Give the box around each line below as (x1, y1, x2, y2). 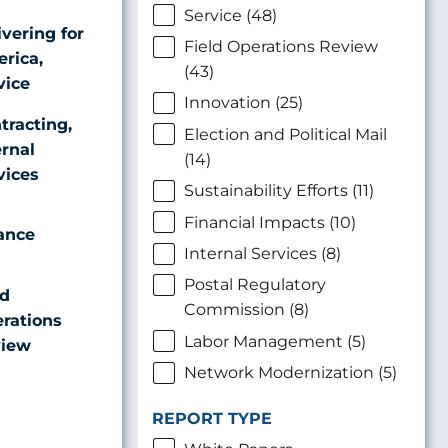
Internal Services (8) (184, 244, 341, 264)
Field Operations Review (184, 37, 378, 57)
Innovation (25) (184, 93, 303, 113)
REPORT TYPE (152, 409, 272, 429)
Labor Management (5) (184, 331, 366, 351)
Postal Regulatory (184, 275, 326, 295)
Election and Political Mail (184, 124, 387, 144)
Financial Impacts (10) (184, 212, 356, 232)
